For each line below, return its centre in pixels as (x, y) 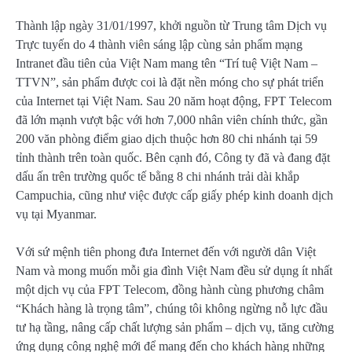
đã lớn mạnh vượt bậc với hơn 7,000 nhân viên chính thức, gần (172, 120)
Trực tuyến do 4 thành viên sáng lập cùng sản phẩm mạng (159, 44)
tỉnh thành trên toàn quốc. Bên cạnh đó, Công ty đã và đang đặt (173, 158)
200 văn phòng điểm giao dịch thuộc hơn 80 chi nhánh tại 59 (167, 139)
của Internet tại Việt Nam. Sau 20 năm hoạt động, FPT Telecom (174, 101)
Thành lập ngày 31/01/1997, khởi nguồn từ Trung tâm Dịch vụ (171, 26)
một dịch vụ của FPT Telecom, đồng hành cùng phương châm (170, 290)
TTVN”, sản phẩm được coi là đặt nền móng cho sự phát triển (170, 82)
